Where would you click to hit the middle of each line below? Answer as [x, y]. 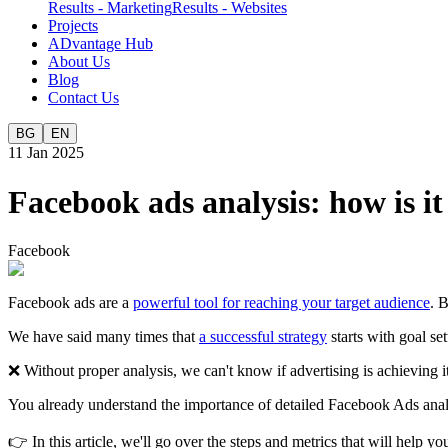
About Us [79, 62]
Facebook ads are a [70, 303]
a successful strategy [263, 337]
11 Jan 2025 [46, 153]
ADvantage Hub [100, 44]
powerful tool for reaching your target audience [281, 303]
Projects [73, 26]
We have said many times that [103, 337]
